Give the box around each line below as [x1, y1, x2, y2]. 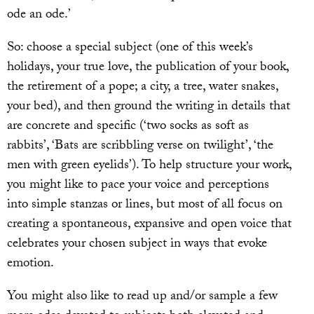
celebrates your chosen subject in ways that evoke [7, 233, 267, 256]
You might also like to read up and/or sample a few [7, 286, 278, 309]
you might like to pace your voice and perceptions [7, 174, 269, 197]
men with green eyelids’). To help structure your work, [7, 154, 292, 177]
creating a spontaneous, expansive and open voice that [7, 213, 292, 236]
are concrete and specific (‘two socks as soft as [7, 115, 249, 138]
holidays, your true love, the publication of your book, [7, 56, 289, 79]
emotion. [7, 252, 54, 275]
